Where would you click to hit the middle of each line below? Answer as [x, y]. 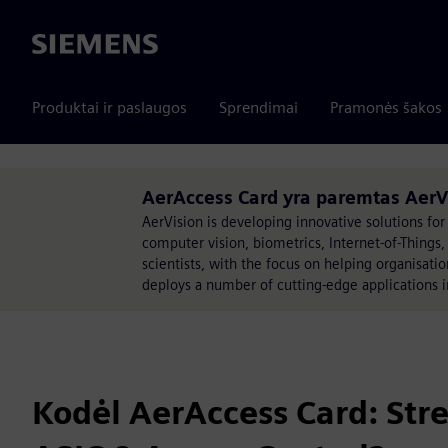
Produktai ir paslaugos [109, 107]
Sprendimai [258, 107]
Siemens [61, 45]
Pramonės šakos [386, 107]
